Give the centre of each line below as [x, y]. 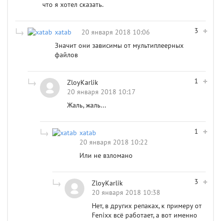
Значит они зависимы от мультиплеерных [119, 45]
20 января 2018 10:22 [114, 142]
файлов [66, 55]
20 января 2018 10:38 [126, 192]
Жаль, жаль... [87, 105]
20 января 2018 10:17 [101, 92]
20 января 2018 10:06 [116, 32]
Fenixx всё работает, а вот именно [145, 215]
